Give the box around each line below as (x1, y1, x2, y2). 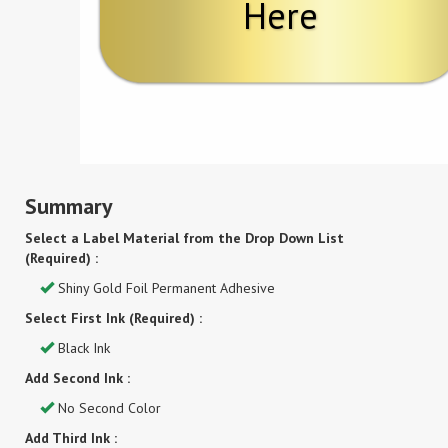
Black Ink (54, 339, 110, 357)
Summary (25, 192, 113, 220)
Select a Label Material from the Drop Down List (25, 229, 344, 247)
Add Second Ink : (25, 369, 130, 387)
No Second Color (54, 399, 161, 417)
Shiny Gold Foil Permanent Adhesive (54, 279, 275, 297)
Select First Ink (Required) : (25, 309, 202, 327)
